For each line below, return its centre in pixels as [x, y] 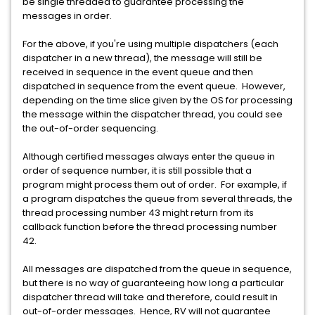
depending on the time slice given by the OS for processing [157, 100]
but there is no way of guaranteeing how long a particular [153, 283]
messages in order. [67, 16]
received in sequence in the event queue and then [138, 72]
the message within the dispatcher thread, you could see [153, 114]
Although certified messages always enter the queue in [149, 156]
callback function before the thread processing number [150, 227]
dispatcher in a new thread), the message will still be [142, 58]
